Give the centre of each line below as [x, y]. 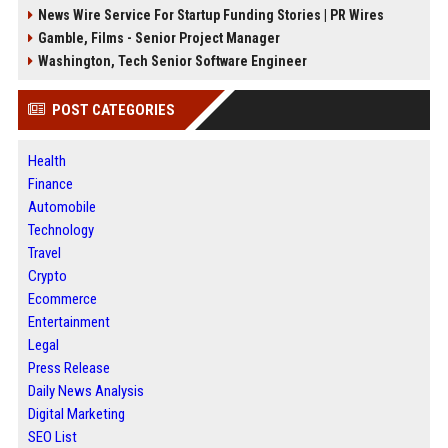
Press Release [68, 368]
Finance [50, 184]
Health [46, 161]
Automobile [61, 207]
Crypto [47, 276]
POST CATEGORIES [113, 110]
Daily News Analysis [85, 391]
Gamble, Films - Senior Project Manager [158, 38]
